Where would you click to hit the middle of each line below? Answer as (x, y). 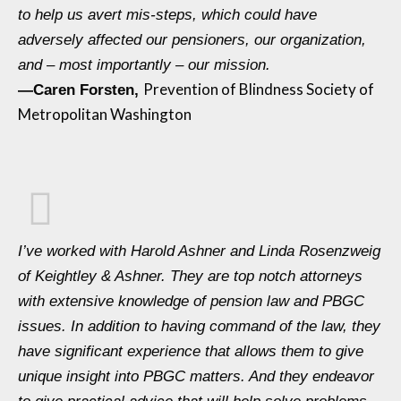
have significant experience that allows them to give (191, 351)
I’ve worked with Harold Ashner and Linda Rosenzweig (199, 251)
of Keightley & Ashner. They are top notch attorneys (190, 276)
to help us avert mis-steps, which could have (167, 15)
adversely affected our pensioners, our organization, (192, 40)
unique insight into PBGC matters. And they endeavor (196, 376)
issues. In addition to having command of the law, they (199, 326)
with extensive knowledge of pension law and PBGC (191, 301)
